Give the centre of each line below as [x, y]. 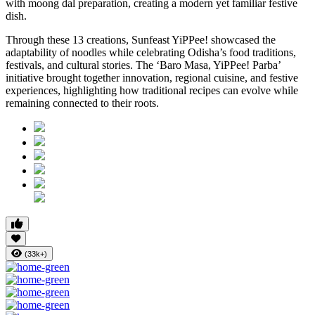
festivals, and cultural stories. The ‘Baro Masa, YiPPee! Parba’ [143, 65]
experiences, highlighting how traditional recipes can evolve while [152, 90]
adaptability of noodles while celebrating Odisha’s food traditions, [151, 52]
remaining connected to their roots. [82, 103]
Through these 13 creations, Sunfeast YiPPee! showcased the [141, 39]
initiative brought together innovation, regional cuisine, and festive [152, 77]
